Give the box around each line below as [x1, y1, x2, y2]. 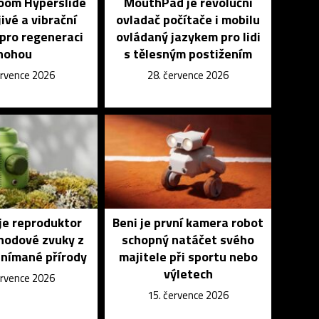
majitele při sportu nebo [118, 247, 258, 266]
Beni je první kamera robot [113, 213, 264, 232]
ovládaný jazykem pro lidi [115, 27, 261, 46]
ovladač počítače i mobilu [116, 10, 261, 29]
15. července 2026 [147, 287, 229, 303]
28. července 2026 [147, 67, 229, 83]
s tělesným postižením [124, 44, 253, 63]
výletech [163, 264, 213, 283]
